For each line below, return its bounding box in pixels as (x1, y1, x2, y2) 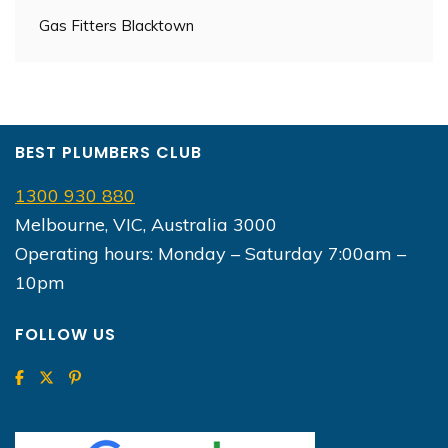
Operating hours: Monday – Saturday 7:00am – (15, 241, 406, 265)
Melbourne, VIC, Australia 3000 (15, 212, 277, 236)
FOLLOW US (15, 322, 116, 346)
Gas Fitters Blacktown (39, 15, 194, 35)
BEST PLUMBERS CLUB (15, 140, 202, 164)
